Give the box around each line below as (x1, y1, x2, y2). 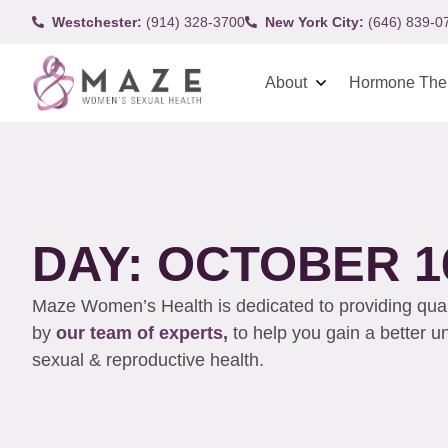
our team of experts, (56, 322, 233, 343)
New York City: (265, 13, 364, 30)
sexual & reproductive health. (32, 349, 269, 370)
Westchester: (52, 13, 142, 30)
